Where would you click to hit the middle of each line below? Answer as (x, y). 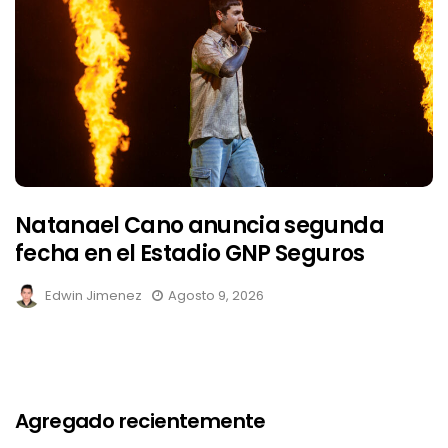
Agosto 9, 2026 (216, 296)
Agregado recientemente (140, 421)
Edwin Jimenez (93, 296)
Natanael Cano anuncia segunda (199, 226)
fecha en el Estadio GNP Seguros (190, 254)
